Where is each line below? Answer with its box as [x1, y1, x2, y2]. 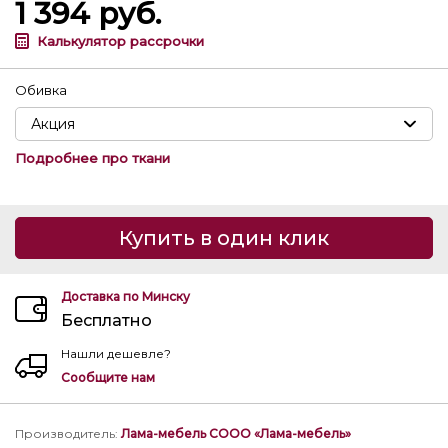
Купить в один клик [119, 226, 329, 250]
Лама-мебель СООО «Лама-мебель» [121, 426, 351, 441]
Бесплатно [61, 311, 152, 330]
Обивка [15, 82, 67, 98]
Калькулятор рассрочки [37, 33, 204, 49]
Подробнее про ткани [15, 150, 170, 166]
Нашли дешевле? [61, 346, 171, 361]
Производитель [15, 426, 115, 441]
